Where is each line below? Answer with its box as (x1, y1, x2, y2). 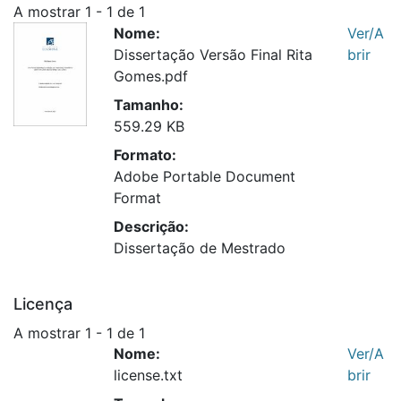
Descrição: (114, 217, 189, 235)
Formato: (114, 145, 176, 164)
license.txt (114, 366, 183, 385)
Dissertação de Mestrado (114, 238, 286, 257)
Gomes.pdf (114, 66, 188, 85)
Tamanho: (114, 95, 183, 114)
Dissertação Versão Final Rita (114, 45, 312, 64)
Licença (13, 294, 73, 313)
